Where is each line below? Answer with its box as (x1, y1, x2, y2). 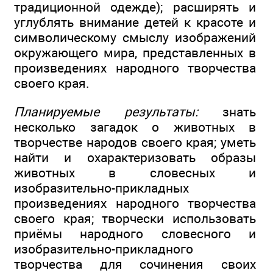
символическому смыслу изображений (14, 30, 256, 46)
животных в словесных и (14, 165, 256, 180)
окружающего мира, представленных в (14, 45, 256, 61)
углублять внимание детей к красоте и (14, 15, 256, 30)
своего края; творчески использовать (14, 210, 256, 226)
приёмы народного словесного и (14, 225, 256, 241)
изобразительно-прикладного (14, 241, 193, 257)
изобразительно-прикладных (14, 180, 189, 196)
